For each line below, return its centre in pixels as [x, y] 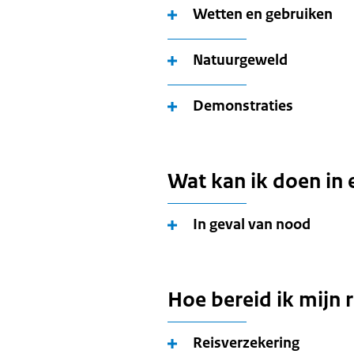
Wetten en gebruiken [263, 14]
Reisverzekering [246, 343]
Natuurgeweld [240, 60]
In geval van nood [252, 224]
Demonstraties [243, 105]
